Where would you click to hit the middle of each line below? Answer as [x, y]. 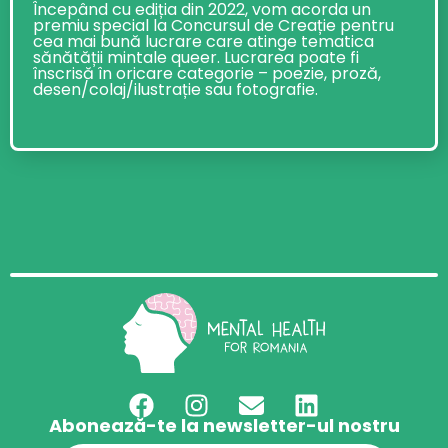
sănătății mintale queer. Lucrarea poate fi [196, 58]
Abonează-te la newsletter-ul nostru [224, 426]
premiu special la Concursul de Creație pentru [213, 26]
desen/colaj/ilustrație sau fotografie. [175, 90]
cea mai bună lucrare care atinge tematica [203, 42]
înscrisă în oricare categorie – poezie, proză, [207, 74]
